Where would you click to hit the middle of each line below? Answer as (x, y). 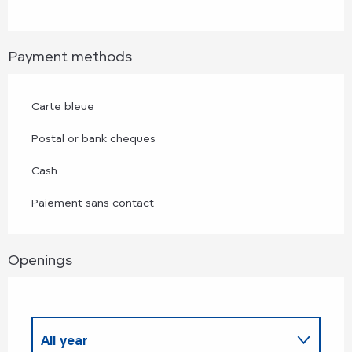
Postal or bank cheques (93, 137)
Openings (40, 259)
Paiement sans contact (93, 202)
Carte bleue (63, 105)
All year (64, 340)
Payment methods (70, 55)
